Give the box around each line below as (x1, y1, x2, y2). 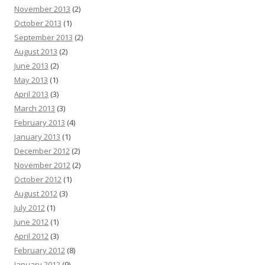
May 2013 (14, 75, 48, 85)
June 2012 (14, 216, 49, 227)
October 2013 (14, 18, 62, 28)
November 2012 (14, 160, 70, 170)
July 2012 (14, 202, 45, 213)
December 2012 (14, 146, 70, 156)
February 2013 (14, 117, 65, 128)
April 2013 (14, 89, 49, 99)
